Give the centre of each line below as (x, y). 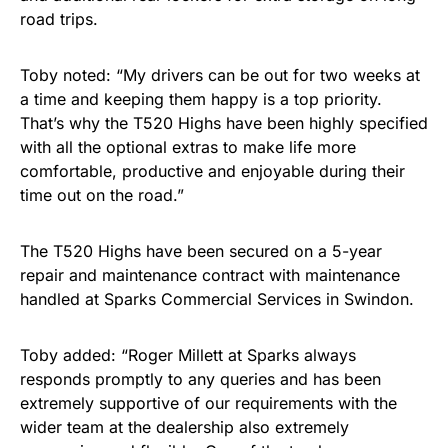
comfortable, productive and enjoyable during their (212, 170)
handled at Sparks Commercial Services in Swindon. (217, 298)
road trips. (59, 18)
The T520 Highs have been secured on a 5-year (201, 250)
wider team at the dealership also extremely (184, 426)
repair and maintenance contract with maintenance (210, 274)
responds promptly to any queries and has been (200, 378)
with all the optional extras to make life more (188, 146)
